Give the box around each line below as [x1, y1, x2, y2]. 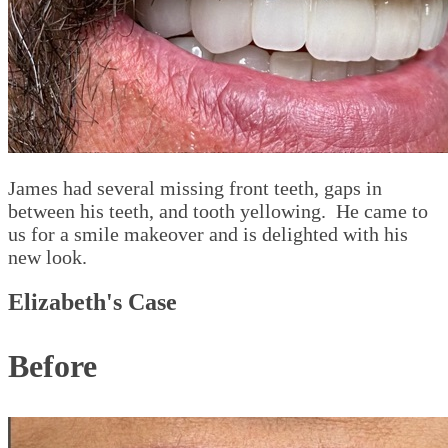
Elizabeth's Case [8, 289, 177, 316]
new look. [8, 246, 87, 269]
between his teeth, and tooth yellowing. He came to [8, 200, 428, 223]
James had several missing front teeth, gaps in [8, 177, 382, 200]
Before [8, 348, 97, 385]
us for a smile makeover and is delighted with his [8, 223, 408, 246]
